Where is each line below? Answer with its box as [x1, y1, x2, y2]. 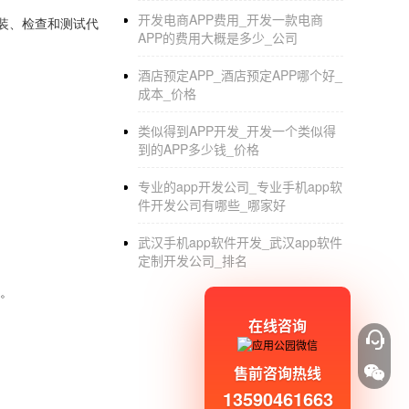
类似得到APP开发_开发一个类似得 [138, 121, 336, 140]
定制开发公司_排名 [138, 251, 247, 269]
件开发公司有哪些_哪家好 [138, 195, 286, 214]
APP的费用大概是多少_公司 [138, 28, 298, 47]
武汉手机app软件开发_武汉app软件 [138, 233, 342, 251]
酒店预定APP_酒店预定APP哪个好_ [138, 66, 342, 84]
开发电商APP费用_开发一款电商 [138, 10, 323, 28]
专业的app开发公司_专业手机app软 [138, 177, 342, 195]
